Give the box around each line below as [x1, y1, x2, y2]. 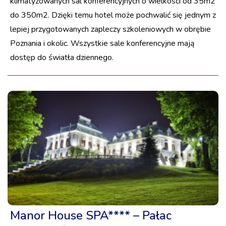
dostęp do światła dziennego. [10, 52, 114, 64]
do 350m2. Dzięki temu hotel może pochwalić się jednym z [10, 10, 216, 21]
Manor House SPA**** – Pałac [10, 207, 172, 223]
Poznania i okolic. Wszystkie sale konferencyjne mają [10, 38, 194, 49]
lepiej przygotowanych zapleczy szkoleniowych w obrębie [10, 24, 211, 35]
